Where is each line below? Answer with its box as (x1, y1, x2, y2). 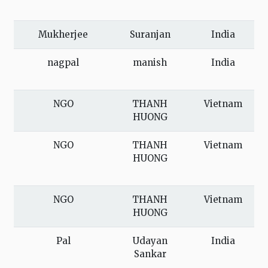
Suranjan (129, 29, 170, 41)
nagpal (47, 57, 79, 69)
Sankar (133, 248, 166, 260)
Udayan (132, 235, 167, 247)
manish (133, 57, 167, 69)
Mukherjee (38, 29, 88, 41)
